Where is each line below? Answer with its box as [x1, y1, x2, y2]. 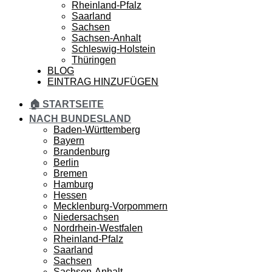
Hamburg [53, 179, 93, 189]
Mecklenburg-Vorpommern [53, 201, 168, 211]
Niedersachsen [53, 212, 119, 222]
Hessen [53, 190, 87, 200]
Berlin [53, 157, 79, 168]
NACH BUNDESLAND [29, 114, 131, 124]
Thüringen [72, 55, 116, 65]
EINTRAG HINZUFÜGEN [47, 76, 158, 87]
